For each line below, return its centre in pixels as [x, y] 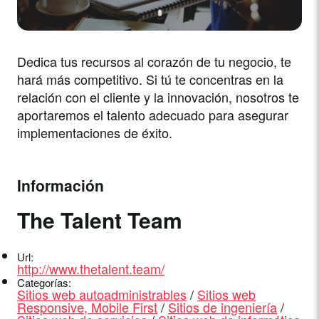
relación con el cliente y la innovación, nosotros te [158, 97]
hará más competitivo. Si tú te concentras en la [151, 79]
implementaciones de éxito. [95, 133]
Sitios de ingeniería [223, 307]
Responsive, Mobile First [88, 307]
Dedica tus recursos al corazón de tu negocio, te [155, 62]
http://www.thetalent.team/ [91, 269]
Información [61, 185]
